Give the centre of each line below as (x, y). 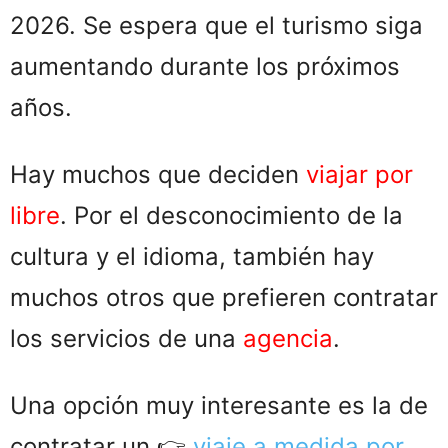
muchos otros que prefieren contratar (224, 298)
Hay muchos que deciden (158, 175)
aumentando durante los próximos (205, 67)
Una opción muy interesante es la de (219, 406)
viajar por (359, 175)
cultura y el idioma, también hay (192, 257)
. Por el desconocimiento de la (231, 216)
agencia (288, 339)
